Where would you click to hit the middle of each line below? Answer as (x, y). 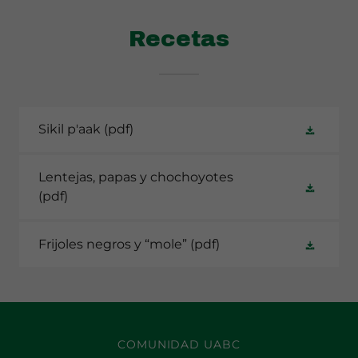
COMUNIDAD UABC (179, 344)
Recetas (179, 39)
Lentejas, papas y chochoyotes (136, 177)
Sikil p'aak (70, 129)
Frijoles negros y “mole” (113, 244)
